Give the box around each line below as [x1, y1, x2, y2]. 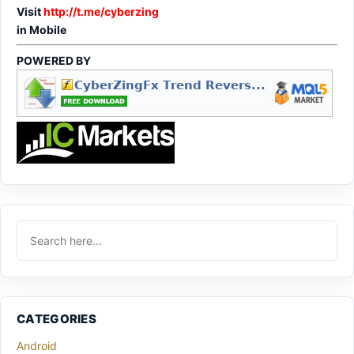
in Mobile [17, 23, 66, 36]
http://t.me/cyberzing [43, 5, 159, 18]
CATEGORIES [17, 311, 96, 326]
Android [17, 339, 57, 352]
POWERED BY [17, 54, 91, 67]
